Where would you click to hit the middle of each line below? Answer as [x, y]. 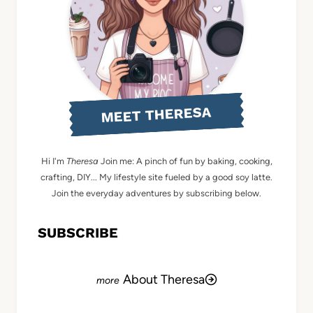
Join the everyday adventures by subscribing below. [156, 194]
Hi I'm [53, 161]
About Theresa [163, 280]
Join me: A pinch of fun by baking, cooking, [185, 161]
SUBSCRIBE [78, 233]
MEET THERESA [156, 115]
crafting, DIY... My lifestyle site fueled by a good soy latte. [156, 177]
